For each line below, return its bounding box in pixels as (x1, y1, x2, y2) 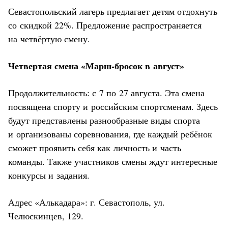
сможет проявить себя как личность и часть (8, 141, 181, 154)
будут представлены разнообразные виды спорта (8, 113, 200, 126)
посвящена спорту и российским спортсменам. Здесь (8, 100, 218, 112)
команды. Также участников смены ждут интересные (8, 155, 217, 167)
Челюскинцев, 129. (8, 209, 83, 222)
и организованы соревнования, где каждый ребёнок (8, 127, 212, 140)
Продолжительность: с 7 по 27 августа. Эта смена (8, 86, 205, 99)
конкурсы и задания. (8, 168, 90, 181)
